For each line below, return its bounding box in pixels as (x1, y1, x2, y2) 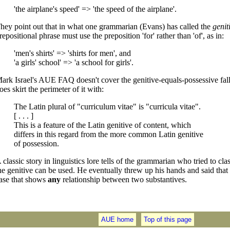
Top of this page (143, 216, 191, 223)
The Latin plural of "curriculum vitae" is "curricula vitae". (14, 102, 201, 111)
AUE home (101, 216, 133, 223)
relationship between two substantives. (60, 175, 187, 184)
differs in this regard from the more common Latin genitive (14, 130, 204, 139)
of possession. (14, 139, 60, 148)
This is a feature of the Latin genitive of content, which (14, 121, 191, 129)
